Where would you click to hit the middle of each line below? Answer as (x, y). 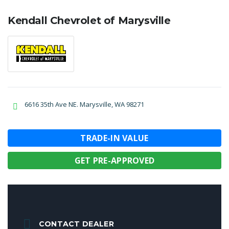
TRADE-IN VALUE (114, 138)
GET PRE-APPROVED (114, 161)
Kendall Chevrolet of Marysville (89, 20)
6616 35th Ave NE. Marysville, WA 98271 (84, 104)
